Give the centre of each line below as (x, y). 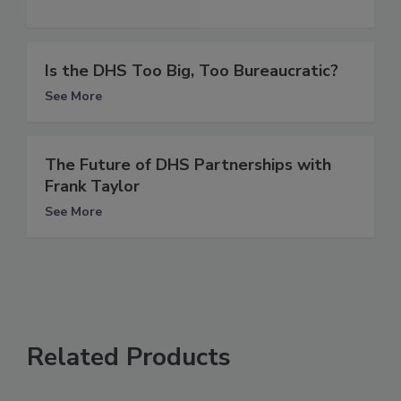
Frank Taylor (92, 187)
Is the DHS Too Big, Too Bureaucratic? (192, 71)
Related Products (129, 358)
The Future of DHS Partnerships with (188, 165)
